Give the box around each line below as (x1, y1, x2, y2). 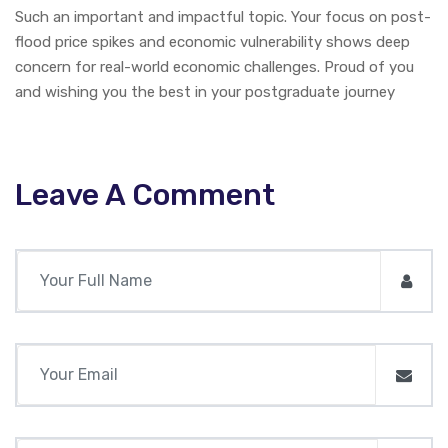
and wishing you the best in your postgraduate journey (15, 83, 395, 102)
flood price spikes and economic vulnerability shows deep (15, 33, 410, 52)
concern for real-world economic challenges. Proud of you (15, 58, 414, 77)
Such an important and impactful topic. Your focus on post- (15, 8, 431, 27)
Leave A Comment (15, 177, 275, 214)
